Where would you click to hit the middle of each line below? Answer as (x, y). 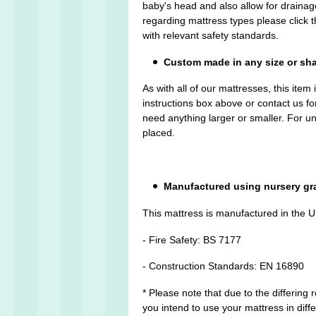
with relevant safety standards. (211, 35)
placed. (160, 133)
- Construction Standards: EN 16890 (223, 266)
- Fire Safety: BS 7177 (192, 239)
